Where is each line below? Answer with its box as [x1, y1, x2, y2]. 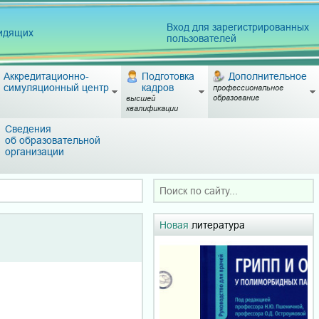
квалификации [126, 103, 178, 113]
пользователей [167, 33, 236, 44]
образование [213, 92, 259, 103]
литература [189, 219, 245, 231]
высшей [126, 93, 155, 103]
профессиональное [213, 82, 283, 93]
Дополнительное [228, 70, 307, 82]
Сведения [5, 123, 51, 135]
